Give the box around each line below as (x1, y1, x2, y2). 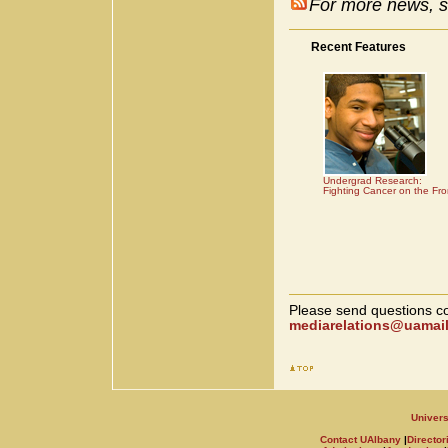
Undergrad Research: (323, 174, 422, 186)
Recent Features (311, 39, 406, 54)
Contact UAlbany (320, 433, 401, 445)
